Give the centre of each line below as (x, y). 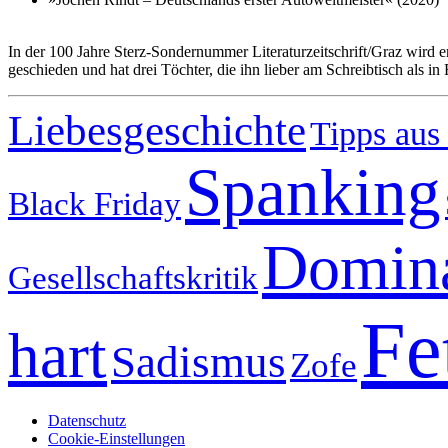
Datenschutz (87, 421)
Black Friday (94, 204)
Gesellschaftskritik (133, 278)
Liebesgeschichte (157, 130)
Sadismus (198, 362)
